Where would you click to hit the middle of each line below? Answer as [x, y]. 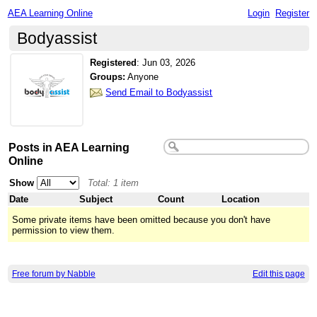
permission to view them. [64, 230]
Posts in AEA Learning [69, 147]
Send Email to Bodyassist [159, 92]
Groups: [108, 77]
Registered [114, 62]
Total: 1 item [114, 183]
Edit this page [278, 274]
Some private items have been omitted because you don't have [142, 219]
